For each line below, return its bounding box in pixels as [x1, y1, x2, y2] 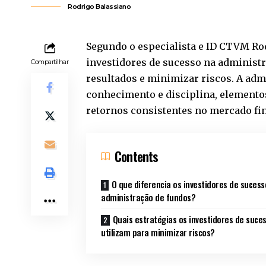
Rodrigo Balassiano [68, 2, 131, 11]
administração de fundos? [101, 190, 196, 204]
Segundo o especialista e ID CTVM [86, 40, 252, 52]
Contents [115, 146, 159, 166]
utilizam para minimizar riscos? [101, 225, 215, 239]
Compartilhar [31, 57, 69, 66]
